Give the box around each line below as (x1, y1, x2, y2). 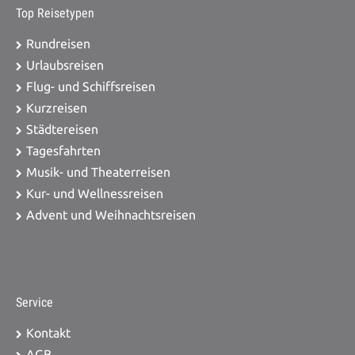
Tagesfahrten (26, 144, 101, 158)
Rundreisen (26, 37, 90, 51)
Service (16, 295, 53, 310)
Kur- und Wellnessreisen (26, 187, 163, 200)
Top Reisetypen (16, 6, 94, 21)
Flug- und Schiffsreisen (26, 80, 155, 94)
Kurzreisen (26, 101, 87, 115)
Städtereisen (26, 123, 98, 136)
